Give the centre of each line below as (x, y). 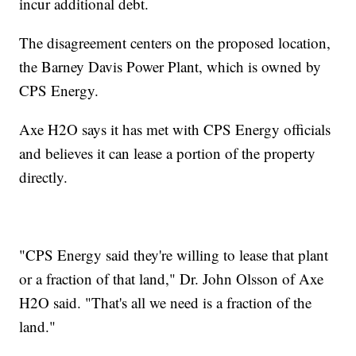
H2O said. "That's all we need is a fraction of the (166, 302)
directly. (44, 176)
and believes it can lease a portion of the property (168, 153)
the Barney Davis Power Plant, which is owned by (170, 66)
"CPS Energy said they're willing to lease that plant (174, 254)
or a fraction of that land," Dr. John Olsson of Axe (172, 278)
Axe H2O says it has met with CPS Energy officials (175, 129)
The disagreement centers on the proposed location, (175, 42)
